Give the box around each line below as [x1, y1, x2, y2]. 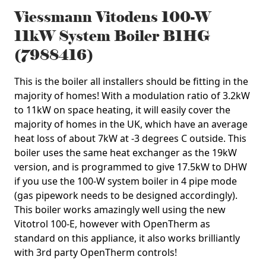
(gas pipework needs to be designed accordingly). [14, 189, 237, 202]
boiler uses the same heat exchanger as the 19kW [14, 146, 237, 159]
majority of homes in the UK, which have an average [14, 118, 248, 131]
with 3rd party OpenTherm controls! [14, 246, 177, 259]
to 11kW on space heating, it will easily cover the [14, 103, 230, 116]
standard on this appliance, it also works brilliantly [14, 232, 240, 245]
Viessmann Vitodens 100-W [14, 8, 211, 27]
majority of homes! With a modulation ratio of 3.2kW [14, 89, 250, 102]
